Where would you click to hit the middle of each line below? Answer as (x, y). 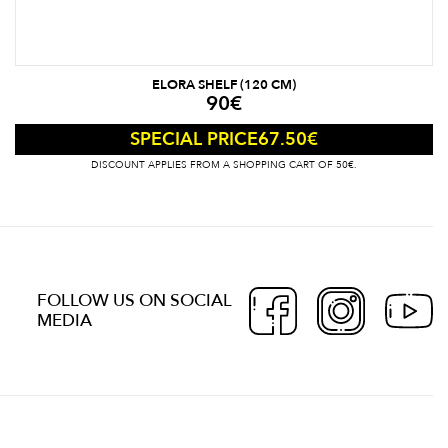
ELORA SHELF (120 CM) (224, 85)
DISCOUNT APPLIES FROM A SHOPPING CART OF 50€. (224, 165)
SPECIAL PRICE (194, 140)
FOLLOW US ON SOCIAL (134, 301)
